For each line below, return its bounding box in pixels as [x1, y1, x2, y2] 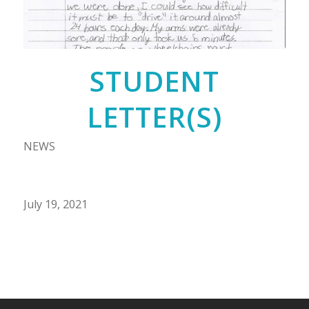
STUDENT [89, 61, 219, 100]
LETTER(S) [86, 97, 222, 136]
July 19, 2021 [23, 196, 88, 212]
